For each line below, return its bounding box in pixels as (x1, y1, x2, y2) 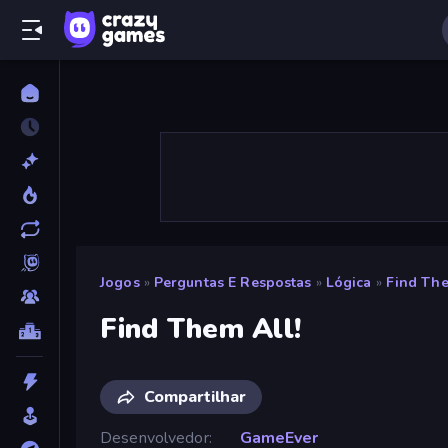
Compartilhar (144, 385, 246, 408)
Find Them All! (100, 309, 301, 348)
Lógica (325, 273, 372, 292)
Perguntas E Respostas (153, 273, 312, 292)
